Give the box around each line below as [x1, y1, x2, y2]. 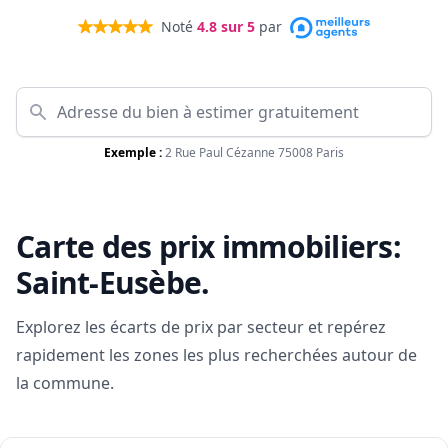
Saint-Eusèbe [16, 262, 201, 304]
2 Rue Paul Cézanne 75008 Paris [165, 144, 344, 162]
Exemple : [104, 144, 162, 162]
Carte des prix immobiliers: [16, 226, 401, 268]
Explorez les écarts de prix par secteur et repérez [16, 316, 386, 339]
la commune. [16, 372, 114, 395]
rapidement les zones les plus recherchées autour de [16, 344, 417, 367]
